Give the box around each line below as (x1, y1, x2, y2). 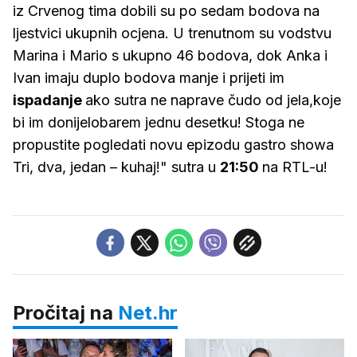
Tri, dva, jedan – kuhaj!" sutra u (13, 159, 220, 176)
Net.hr (118, 301, 178, 325)
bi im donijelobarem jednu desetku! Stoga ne (13, 114, 304, 131)
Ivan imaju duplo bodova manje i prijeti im (13, 69, 284, 87)
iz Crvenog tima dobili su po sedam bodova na (13, 2, 320, 20)
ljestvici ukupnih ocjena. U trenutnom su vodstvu (13, 25, 331, 42)
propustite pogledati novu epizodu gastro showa (13, 136, 334, 154)
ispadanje (13, 92, 85, 109)
